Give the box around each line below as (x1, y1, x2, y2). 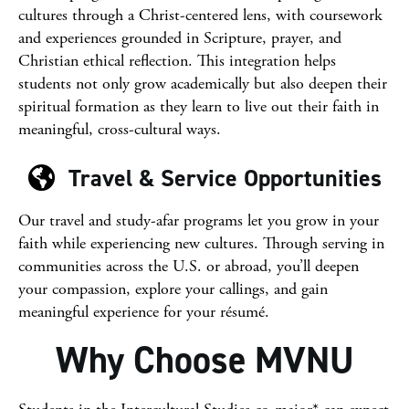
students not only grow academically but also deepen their (18, 73, 387, 94)
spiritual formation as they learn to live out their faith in (18, 96, 379, 117)
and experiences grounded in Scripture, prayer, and (18, 27, 341, 48)
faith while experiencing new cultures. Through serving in (18, 233, 384, 254)
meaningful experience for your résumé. (18, 301, 269, 322)
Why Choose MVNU (55, 336, 354, 384)
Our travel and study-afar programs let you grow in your (18, 210, 379, 231)
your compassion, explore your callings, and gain (18, 278, 328, 299)
